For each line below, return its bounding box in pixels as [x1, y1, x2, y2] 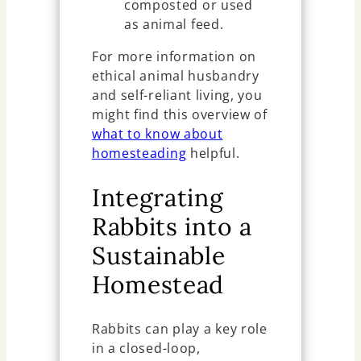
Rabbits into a [91, 211, 252, 243]
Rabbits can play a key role [91, 320, 268, 338]
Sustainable [91, 240, 226, 272]
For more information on [91, 48, 256, 66]
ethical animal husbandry [91, 67, 259, 85]
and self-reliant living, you [91, 86, 263, 105]
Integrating [91, 182, 224, 214]
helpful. [186, 144, 240, 163]
